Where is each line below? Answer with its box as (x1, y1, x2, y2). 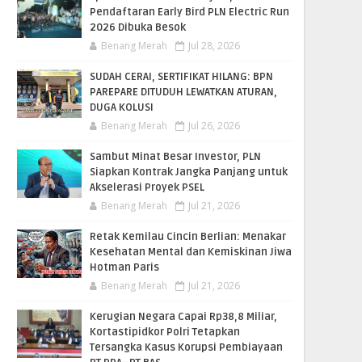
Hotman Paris (90, 260, 159, 274)
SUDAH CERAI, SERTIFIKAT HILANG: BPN (90, 69, 273, 83)
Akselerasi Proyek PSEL (90, 180, 204, 194)
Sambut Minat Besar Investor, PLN (90, 149, 261, 163)
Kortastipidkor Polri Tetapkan (90, 325, 240, 339)
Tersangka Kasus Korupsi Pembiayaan (90, 340, 283, 354)
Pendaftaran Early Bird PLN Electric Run (90, 5, 289, 19)
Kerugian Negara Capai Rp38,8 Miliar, (90, 309, 277, 323)
